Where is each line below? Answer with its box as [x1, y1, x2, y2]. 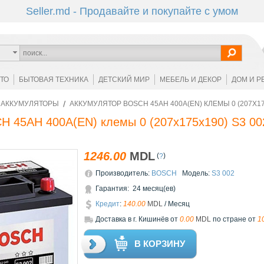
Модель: [177, 169, 212, 178]
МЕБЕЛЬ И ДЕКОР [159, 75, 222, 84]
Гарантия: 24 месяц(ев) [95, 184, 176, 193]
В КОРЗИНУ [134, 239, 185, 249]
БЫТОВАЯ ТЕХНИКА [18, 75, 88, 84]
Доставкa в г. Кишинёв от [95, 215, 180, 224]
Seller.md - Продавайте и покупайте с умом [26, 5, 238, 17]
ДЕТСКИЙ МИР [98, 75, 150, 84]
